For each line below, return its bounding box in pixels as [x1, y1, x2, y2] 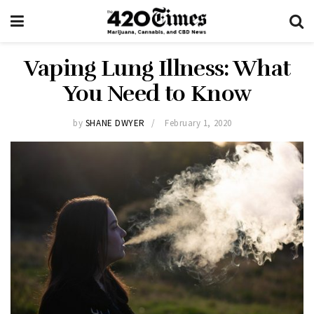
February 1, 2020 [165, 116, 232, 129]
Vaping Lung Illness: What [23, 55, 291, 82]
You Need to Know [62, 80, 252, 107]
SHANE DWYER [85, 116, 145, 129]
